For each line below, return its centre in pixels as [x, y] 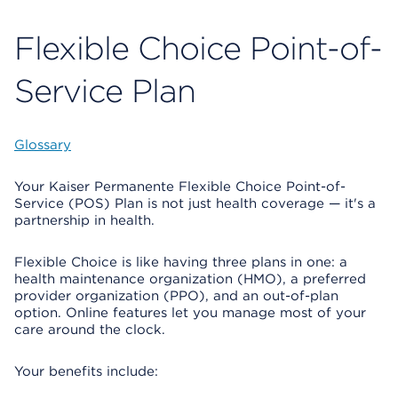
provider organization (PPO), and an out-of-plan [176, 296]
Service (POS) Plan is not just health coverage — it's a [195, 203]
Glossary [43, 145]
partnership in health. [84, 220]
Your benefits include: [86, 371]
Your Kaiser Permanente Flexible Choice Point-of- [180, 187]
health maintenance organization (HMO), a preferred [190, 279]
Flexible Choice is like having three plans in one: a [181, 262]
